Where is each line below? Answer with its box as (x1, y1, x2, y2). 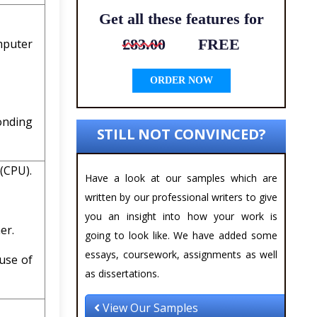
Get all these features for (98, 10, 264, 28)
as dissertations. (85, 267, 159, 281)
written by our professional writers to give (85, 190, 277, 204)
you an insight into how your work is (85, 209, 277, 224)
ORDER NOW (149, 75, 213, 86)
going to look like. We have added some (85, 229, 277, 243)
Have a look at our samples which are (85, 171, 277, 185)
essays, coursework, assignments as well (85, 248, 277, 262)
